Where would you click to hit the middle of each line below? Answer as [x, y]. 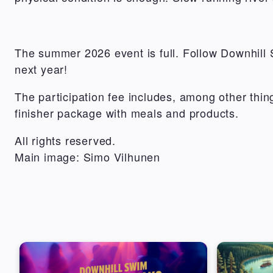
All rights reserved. [65, 140]
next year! [41, 69]
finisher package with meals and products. [127, 113]
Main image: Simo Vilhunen [87, 157]
